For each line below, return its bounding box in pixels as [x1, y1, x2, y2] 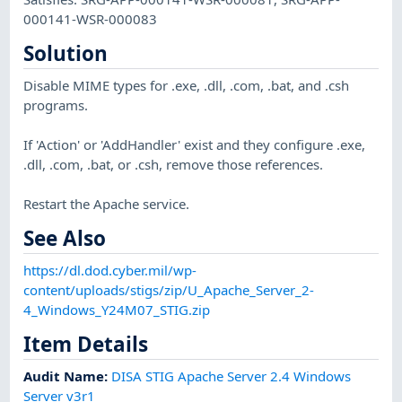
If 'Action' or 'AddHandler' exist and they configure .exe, [23, 135, 366, 154]
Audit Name [23, 367, 105, 386]
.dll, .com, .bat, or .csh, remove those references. [23, 155, 324, 174]
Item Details [23, 329, 149, 358]
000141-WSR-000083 [23, 10, 158, 29]
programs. [23, 96, 89, 115]
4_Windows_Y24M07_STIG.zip [23, 301, 211, 319]
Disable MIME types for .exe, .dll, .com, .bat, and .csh [23, 76, 350, 95]
